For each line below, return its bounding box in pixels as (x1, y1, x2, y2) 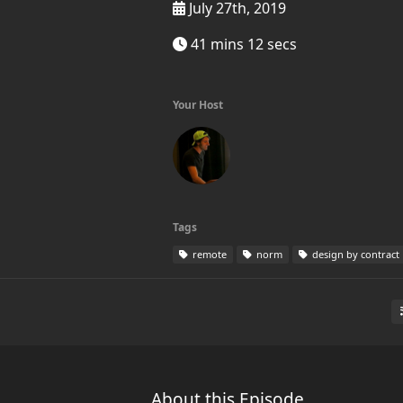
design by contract (309, 247, 399, 261)
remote (190, 247, 227, 261)
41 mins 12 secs (187, 34, 297, 54)
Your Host (173, 97, 223, 112)
